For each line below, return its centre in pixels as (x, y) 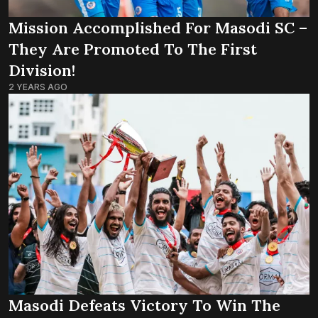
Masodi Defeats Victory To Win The (144, 305)
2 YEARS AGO (38, 87)
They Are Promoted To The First (133, 49)
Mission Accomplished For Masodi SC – (158, 28)
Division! (42, 71)
